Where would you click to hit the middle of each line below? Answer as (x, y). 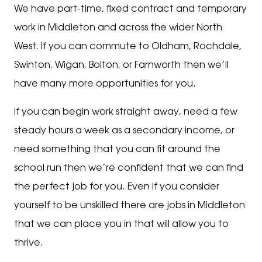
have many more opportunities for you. (105, 84)
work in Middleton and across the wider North (118, 28)
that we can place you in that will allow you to (121, 224)
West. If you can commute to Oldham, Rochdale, (128, 46)
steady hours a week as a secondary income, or (124, 131)
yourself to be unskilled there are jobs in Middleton (130, 206)
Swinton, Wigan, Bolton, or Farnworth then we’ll (121, 65)
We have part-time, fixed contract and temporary (130, 9)
